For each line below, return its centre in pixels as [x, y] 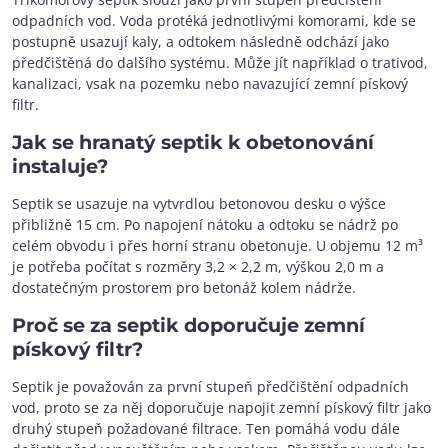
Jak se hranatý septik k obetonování [193, 142]
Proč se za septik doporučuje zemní [188, 325]
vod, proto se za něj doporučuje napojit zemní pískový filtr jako [221, 407]
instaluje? [60, 166]
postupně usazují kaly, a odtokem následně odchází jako [200, 41]
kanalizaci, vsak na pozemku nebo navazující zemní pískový [210, 83]
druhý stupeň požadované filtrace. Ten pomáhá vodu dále [206, 428]
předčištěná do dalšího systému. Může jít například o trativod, [220, 62]
